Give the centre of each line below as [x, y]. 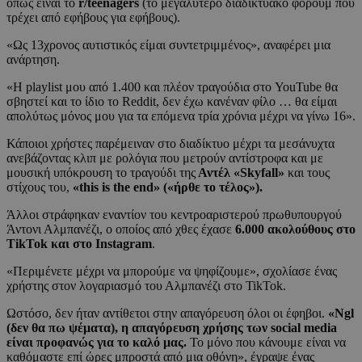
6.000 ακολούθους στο [294, 229]
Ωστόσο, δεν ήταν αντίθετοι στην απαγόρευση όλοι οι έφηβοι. [167, 314]
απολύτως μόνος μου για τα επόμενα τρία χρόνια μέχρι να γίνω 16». [181, 116]
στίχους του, [40, 187]
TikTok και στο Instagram [79, 244]
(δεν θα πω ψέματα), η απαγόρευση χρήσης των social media [172, 328]
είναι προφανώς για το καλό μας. [98, 343]
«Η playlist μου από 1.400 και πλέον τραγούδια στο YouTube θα [172, 87]
